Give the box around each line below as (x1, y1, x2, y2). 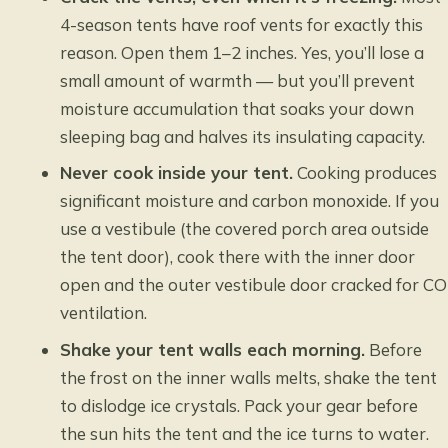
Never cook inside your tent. (60, 162, 294, 184)
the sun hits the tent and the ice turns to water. (60, 422, 430, 444)
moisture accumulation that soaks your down (60, 97, 415, 119)
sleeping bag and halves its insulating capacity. (60, 125, 426, 147)
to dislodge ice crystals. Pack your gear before (60, 394, 419, 416)
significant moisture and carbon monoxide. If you (60, 190, 440, 212)
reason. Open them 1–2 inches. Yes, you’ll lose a (60, 41, 425, 63)
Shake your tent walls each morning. (60, 338, 366, 360)
